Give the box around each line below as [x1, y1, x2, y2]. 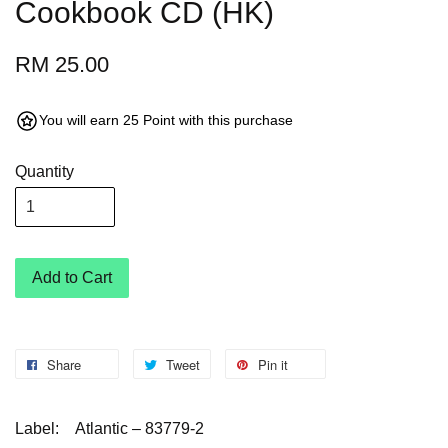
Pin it [258, 355, 288, 375]
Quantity [15, 163, 74, 181]
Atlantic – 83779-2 [75, 420, 204, 438]
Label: [15, 420, 59, 438]
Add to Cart [32, 269, 112, 287]
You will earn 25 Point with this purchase [39, 112, 293, 129]
